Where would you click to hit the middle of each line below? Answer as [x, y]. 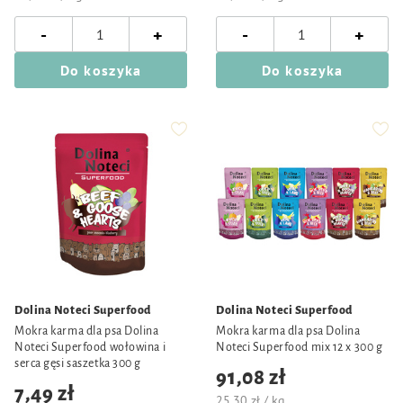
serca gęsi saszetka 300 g [78, 363]
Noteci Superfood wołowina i [90, 347]
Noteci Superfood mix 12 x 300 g [300, 347]
